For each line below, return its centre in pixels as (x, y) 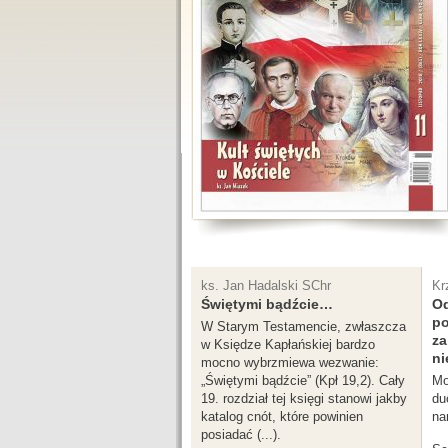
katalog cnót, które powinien (282, 416)
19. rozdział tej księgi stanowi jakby (304, 398)
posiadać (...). (241, 434)
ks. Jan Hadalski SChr (266, 285)
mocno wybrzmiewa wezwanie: (290, 362)
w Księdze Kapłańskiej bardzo (288, 344)
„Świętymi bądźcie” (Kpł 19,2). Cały (303, 380)
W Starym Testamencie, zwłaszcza (303, 326)
